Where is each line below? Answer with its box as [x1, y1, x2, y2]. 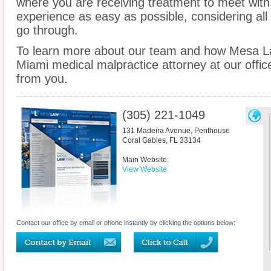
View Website [122, 165, 167, 174]
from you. [16, 72, 68, 86]
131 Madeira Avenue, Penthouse [122, 126, 230, 135]
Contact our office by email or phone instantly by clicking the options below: [16, 219, 235, 227]
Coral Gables [122, 136, 166, 145]
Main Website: [122, 155, 169, 165]
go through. [16, 24, 78, 38]
